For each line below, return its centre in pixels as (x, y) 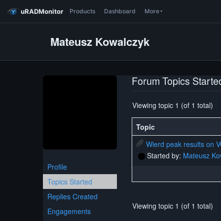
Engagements (69, 211)
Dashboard (120, 11)
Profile (57, 167)
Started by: (165, 155)
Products (82, 11)
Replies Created (73, 196)
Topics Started (70, 182)
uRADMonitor (42, 11)
